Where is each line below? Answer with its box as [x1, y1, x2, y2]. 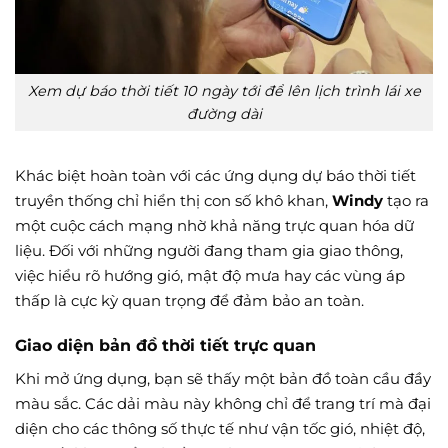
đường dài [186, 104, 262, 123]
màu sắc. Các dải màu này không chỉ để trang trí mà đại [15, 393, 431, 413]
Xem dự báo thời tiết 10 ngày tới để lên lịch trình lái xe [27, 81, 421, 100]
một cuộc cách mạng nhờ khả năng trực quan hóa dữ [15, 216, 414, 236]
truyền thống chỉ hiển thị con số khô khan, [15, 191, 332, 211]
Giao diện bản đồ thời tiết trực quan [15, 335, 316, 355]
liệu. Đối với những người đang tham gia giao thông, [15, 241, 403, 261]
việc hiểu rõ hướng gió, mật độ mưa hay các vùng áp [15, 266, 405, 286]
